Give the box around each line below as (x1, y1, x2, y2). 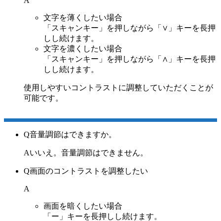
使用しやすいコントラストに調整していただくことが (24, 83, 213, 92)
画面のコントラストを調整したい (30, 167, 148, 176)
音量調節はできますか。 (30, 130, 116, 139)
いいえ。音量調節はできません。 (30, 148, 148, 157)
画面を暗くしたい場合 (43, 202, 122, 211)
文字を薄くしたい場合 (43, 13, 122, 22)
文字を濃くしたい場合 (43, 44, 122, 53)
